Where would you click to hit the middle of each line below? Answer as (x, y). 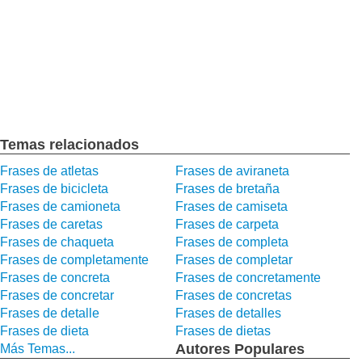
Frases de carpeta (227, 224)
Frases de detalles (228, 313)
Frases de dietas (223, 331)
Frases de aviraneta (232, 171)
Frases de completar (234, 260)
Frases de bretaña (227, 189)
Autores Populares (240, 349)
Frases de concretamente (248, 278)
